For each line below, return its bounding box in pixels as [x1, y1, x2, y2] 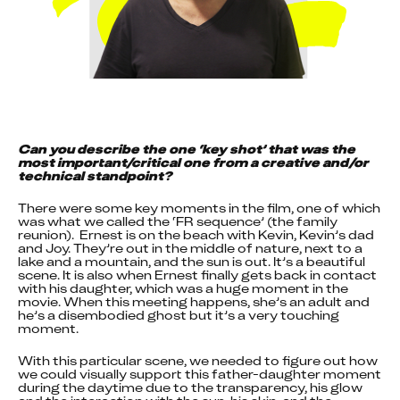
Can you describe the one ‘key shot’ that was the [18, 140, 355, 158]
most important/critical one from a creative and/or [18, 154, 369, 171]
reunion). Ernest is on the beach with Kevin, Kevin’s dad [18, 226, 374, 244]
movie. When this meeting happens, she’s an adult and [18, 293, 370, 311]
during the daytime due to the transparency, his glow [18, 379, 362, 396]
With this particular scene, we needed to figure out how [18, 352, 378, 370]
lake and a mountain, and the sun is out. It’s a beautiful [18, 253, 365, 271]
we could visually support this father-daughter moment [18, 365, 381, 383]
